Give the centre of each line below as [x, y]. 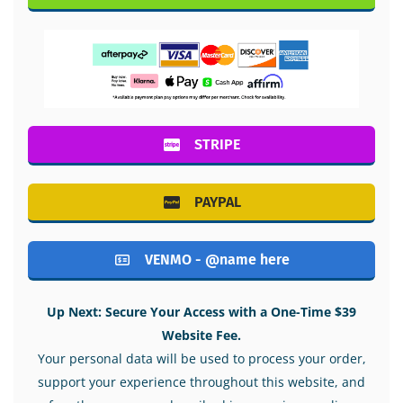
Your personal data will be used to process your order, [201, 359]
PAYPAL [217, 202]
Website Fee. [201, 336]
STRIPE [217, 145]
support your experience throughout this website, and [201, 382]
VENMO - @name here [217, 260]
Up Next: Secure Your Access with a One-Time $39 [201, 312]
